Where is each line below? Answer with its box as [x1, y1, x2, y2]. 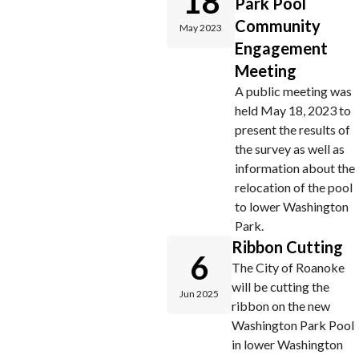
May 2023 [179, 22, 222, 34]
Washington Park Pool [232, 317, 354, 333]
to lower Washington [235, 199, 349, 214]
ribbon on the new [232, 298, 330, 313]
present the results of [235, 122, 350, 137]
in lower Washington [232, 337, 343, 352]
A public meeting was [235, 83, 352, 99]
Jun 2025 [179, 288, 219, 300]
